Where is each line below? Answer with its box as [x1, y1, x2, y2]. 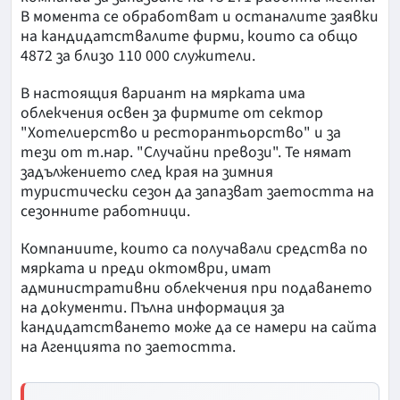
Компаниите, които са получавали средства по [21, 237, 368, 261]
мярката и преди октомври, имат [21, 257, 271, 280]
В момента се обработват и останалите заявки [21, 5, 379, 29]
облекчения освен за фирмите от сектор [21, 102, 323, 125]
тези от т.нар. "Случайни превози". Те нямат [21, 141, 352, 164]
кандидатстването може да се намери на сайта [21, 316, 377, 339]
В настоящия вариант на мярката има [21, 82, 305, 105]
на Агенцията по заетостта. [21, 336, 236, 359]
